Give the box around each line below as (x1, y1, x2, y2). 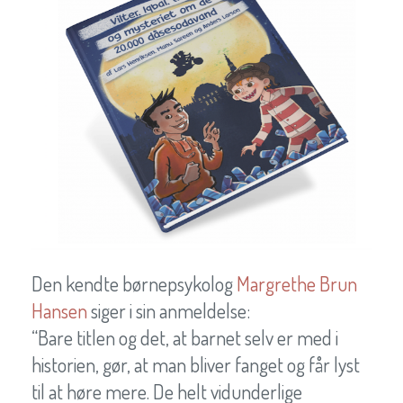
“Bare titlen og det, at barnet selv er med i (31, 325, 338, 351)
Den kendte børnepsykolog (31, 271, 237, 297)
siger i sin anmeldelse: (87, 298, 250, 324)
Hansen (31, 298, 87, 324)
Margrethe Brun (237, 271, 357, 297)
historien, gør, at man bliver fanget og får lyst (31, 352, 360, 378)
